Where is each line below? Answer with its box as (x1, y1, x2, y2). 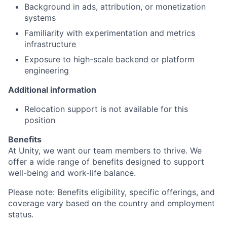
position (24, 115, 55, 125)
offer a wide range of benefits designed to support (8, 156, 204, 167)
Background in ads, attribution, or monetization (24, 1, 206, 12)
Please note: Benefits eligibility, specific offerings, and (8, 186, 215, 197)
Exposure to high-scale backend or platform (24, 54, 195, 64)
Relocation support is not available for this (24, 103, 188, 114)
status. (8, 209, 33, 219)
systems (24, 12, 56, 23)
